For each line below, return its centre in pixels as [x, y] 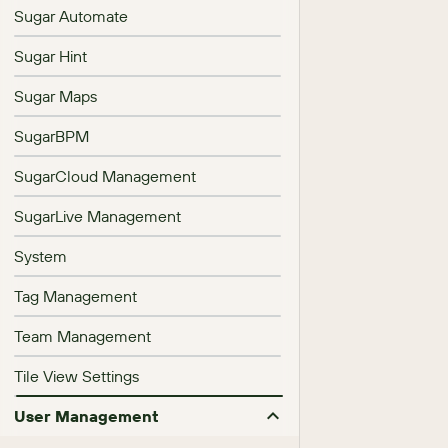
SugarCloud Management [105, 176]
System [40, 256]
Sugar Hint [50, 56]
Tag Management [75, 296]
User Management [86, 416]
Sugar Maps [55, 96]
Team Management [82, 336]
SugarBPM [51, 136]
